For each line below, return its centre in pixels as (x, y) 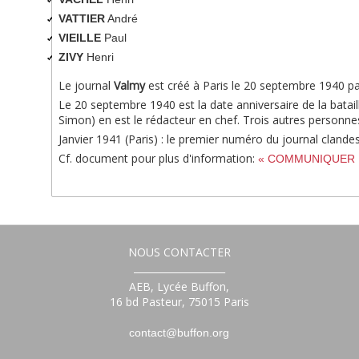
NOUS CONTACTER (179, 252)
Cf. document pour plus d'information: (158, 158)
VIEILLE (79, 38)
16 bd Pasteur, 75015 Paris (179, 302)
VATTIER (81, 18)
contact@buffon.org (179, 333)
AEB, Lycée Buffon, (179, 286)
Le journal (86, 85)
